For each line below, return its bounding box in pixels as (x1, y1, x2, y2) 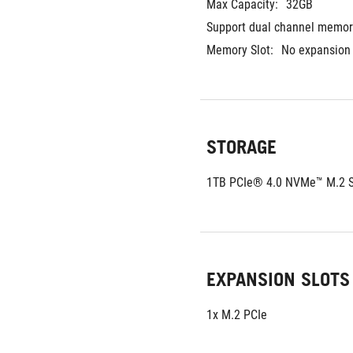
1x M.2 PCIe (206, 307, 267, 322)
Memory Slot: (206, 43, 273, 58)
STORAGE (206, 136, 277, 158)
